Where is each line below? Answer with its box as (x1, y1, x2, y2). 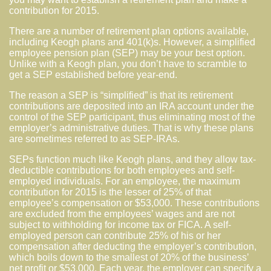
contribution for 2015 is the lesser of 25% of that (9, 186, 211, 197)
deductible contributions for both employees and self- (9, 165, 235, 175)
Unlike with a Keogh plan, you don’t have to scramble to (9, 58, 247, 69)
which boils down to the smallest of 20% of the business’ (9, 252, 249, 263)
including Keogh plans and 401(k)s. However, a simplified (9, 36, 255, 47)
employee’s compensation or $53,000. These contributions (9, 197, 260, 208)
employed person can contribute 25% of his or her (9, 230, 221, 241)
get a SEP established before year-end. (9, 69, 177, 80)
